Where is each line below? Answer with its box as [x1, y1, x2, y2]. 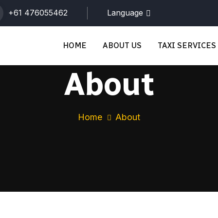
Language [107, 8, 143, 18]
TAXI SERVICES [158, 41, 216, 50]
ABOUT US [103, 41, 142, 50]
